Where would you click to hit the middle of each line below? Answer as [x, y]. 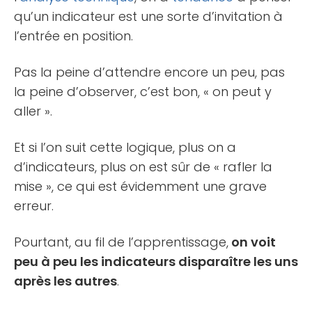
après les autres [65, 281]
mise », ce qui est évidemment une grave [140, 187]
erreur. [34, 206]
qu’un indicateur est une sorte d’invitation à [148, 17]
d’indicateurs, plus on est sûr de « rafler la [143, 167]
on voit [252, 242]
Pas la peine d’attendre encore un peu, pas [149, 72]
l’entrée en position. [73, 36]
